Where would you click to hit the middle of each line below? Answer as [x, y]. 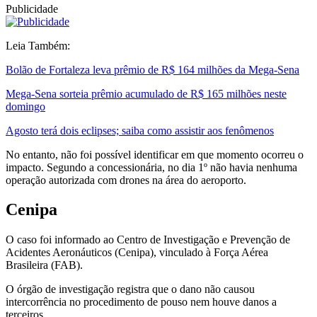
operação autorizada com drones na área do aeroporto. [126, 180]
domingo [25, 106]
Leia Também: [38, 45]
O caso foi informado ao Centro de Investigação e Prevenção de [148, 240]
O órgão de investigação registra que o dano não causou [130, 289]
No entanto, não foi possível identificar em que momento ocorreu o [155, 154]
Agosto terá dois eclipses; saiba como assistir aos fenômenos [140, 130]
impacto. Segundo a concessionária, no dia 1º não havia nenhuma [151, 167]
